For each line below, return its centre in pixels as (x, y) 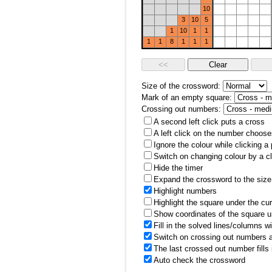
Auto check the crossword (199, 260)
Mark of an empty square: (187, 97)
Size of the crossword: (181, 86)
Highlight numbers (185, 191)
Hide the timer (178, 168)
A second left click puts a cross (209, 122)
